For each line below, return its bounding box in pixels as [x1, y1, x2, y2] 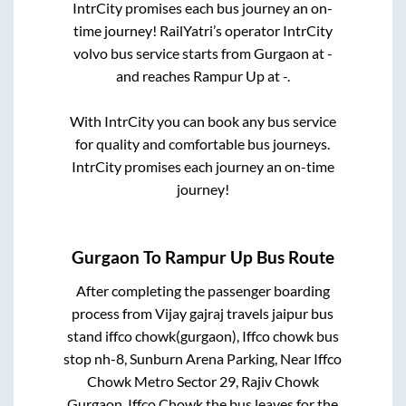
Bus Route [253, 247, 334, 268]
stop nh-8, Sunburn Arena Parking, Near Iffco [63, 350, 343, 368]
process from [72, 304, 156, 323]
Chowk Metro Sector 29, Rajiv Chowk [86, 372, 319, 391]
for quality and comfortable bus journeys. [75, 134, 331, 152]
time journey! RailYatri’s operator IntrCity [72, 21, 333, 39]
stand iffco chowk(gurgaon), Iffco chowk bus [66, 327, 339, 345]
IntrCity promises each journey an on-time [71, 157, 334, 175]
